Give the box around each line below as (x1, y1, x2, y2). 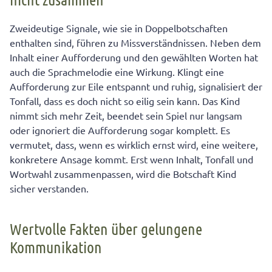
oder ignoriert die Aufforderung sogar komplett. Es (10, 124, 230, 137)
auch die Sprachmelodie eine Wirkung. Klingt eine (10, 66, 224, 78)
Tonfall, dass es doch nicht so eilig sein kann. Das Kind (10, 95, 240, 107)
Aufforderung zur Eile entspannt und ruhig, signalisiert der (10, 80, 262, 93)
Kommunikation (10, 237, 102, 257)
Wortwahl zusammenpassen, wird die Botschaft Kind (10, 168, 236, 180)
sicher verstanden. (10, 182, 89, 195)
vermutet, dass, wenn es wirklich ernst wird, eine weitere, (10, 138, 258, 151)
